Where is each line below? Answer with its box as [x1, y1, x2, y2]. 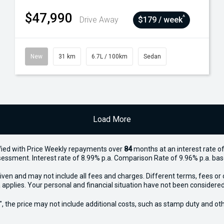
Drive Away [79, 15, 118, 24]
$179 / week [137, 15, 182, 24]
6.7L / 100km [91, 53, 127, 60]
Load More [93, 114, 131, 124]
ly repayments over [62, 145, 124, 153]
